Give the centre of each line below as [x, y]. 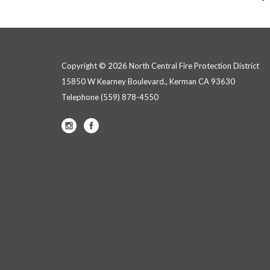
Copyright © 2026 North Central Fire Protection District [160, 66]
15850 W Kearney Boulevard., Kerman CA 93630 [148, 81]
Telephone [80, 97]
